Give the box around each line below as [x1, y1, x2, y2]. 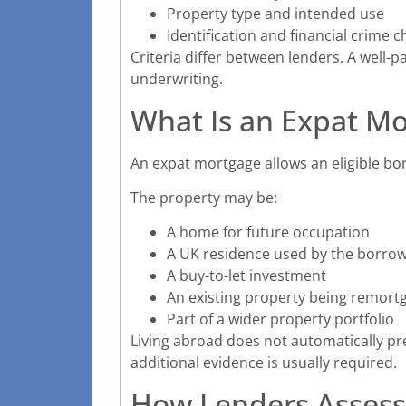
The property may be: [130, 188, 277, 208]
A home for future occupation [167, 222, 370, 243]
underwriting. [130, 69, 223, 90]
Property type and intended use [167, 4, 384, 24]
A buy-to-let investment [167, 266, 326, 286]
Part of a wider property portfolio [167, 309, 394, 330]
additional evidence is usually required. [130, 353, 397, 373]
